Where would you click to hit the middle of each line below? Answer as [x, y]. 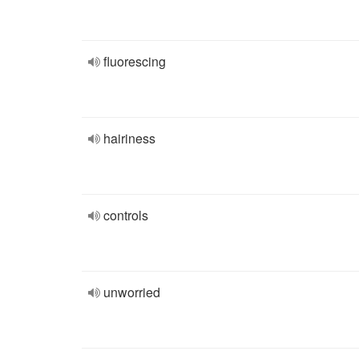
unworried [132, 292]
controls [126, 215]
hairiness [129, 138]
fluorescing [135, 61]
